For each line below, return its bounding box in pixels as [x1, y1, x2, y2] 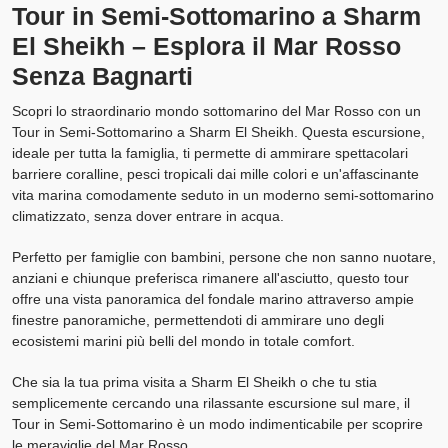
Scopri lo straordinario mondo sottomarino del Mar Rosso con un [12, 102, 421, 119]
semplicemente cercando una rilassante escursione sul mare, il [12, 394, 410, 411]
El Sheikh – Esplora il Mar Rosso [12, 31, 401, 60]
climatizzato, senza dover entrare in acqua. [12, 207, 284, 224]
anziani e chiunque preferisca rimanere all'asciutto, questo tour [12, 269, 409, 286]
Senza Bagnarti [12, 61, 193, 90]
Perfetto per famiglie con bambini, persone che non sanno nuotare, [12, 248, 436, 265]
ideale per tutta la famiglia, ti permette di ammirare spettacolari [12, 144, 408, 161]
